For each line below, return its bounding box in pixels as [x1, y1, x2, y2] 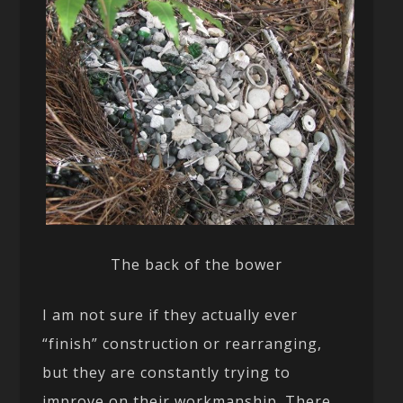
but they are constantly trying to [42, 362, 291, 382]
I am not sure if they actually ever [42, 304, 299, 325]
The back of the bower [111, 254, 283, 274]
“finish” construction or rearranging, [42, 333, 323, 354]
